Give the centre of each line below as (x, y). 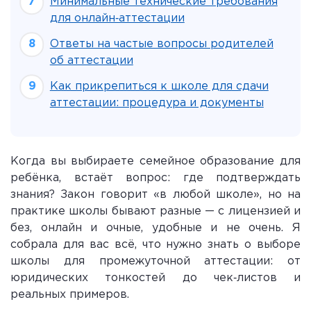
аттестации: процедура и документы (157, 103)
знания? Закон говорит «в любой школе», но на (155, 195)
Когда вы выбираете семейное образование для (155, 161)
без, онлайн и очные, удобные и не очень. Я (155, 228)
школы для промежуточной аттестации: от (155, 261)
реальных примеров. (70, 295)
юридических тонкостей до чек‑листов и (155, 278)
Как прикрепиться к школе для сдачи (159, 86)
